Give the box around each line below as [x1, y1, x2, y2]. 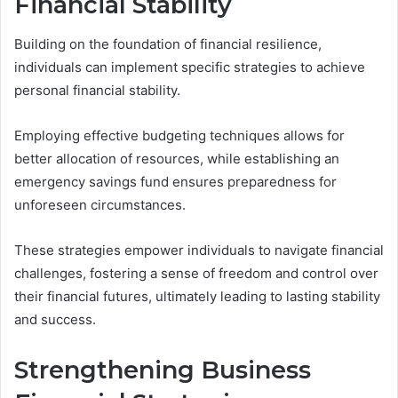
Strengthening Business [14, 355, 311, 386]
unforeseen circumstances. [14, 196, 186, 214]
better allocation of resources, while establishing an [14, 150, 339, 168]
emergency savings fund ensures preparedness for [14, 173, 337, 191]
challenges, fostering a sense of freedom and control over [14, 265, 378, 283]
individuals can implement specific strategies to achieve [14, 59, 365, 76]
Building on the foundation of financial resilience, [14, 36, 322, 53]
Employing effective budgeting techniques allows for [14, 127, 345, 145]
